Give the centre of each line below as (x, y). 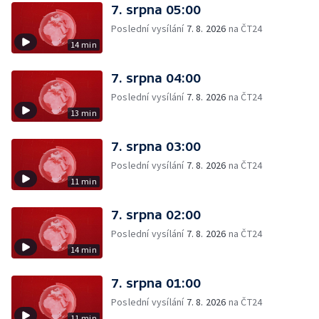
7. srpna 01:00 (156, 283)
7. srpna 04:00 (156, 78)
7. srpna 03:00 (156, 146)
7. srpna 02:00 (156, 215)
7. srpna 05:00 (156, 10)
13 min (83, 113)
